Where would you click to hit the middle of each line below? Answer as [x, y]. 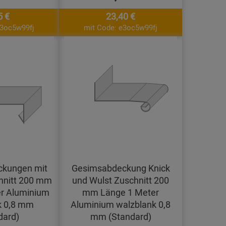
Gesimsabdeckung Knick [121, 168]
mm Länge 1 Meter [121, 192]
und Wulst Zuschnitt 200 [121, 180]
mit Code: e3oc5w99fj [121, 27]
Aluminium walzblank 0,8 [121, 205]
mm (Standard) [121, 217]
